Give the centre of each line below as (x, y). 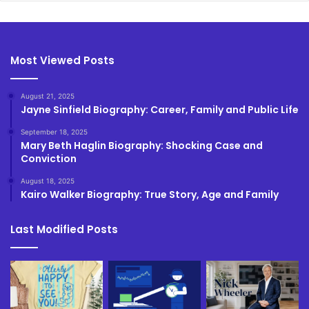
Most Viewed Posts (62, 61)
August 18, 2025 (48, 181)
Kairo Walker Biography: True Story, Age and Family (150, 195)
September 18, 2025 (54, 132)
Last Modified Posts (64, 230)
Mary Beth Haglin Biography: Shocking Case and (142, 146)
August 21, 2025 (48, 96)
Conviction (49, 159)
